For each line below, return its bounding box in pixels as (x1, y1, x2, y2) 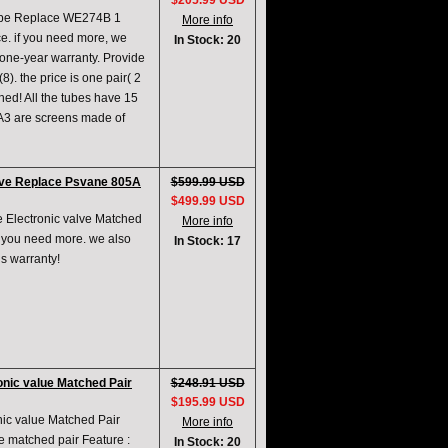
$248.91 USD (170, 376, 245, 391)
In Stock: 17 (174, 234, 241, 249)
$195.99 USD (170, 395, 245, 410)
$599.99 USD (170, 175, 245, 190)
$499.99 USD (170, 194, 245, 209)
